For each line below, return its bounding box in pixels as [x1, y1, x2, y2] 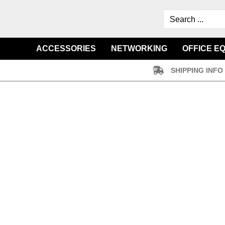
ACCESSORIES [36, 44, 96, 53]
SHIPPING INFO [171, 66, 223, 74]
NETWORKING [111, 44, 167, 53]
